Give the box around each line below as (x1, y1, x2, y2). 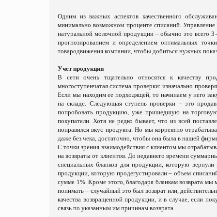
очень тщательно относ (78, 73, 154, 81)
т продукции (69, 64, 104, 72)
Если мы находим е (58, 91, 111, 98)
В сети (58, 73, 79, 81)
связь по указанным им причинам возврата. (58, 204, 175, 212)
